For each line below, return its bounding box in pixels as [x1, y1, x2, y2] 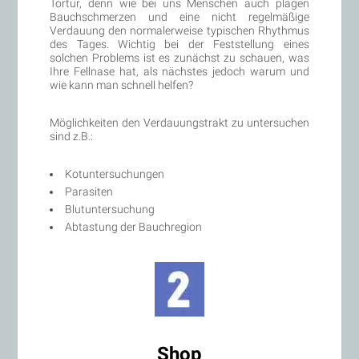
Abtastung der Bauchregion [65, 220, 203, 233]
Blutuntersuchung [65, 202, 155, 216]
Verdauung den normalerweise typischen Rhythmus [50, 23, 309, 37]
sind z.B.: [50, 129, 94, 143]
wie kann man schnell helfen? [50, 78, 194, 91]
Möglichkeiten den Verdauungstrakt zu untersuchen [50, 115, 309, 129]
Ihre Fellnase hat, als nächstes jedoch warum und [50, 64, 309, 78]
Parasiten [65, 184, 114, 198]
